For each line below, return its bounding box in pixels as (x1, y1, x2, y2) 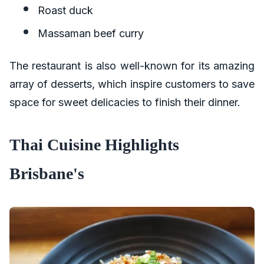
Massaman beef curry (38, 27, 144, 40)
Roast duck (38, 4, 93, 17)
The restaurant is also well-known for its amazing (9, 60, 255, 72)
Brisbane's (9, 164, 84, 183)
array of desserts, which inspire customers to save (9, 78, 255, 91)
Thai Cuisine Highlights (9, 136, 179, 154)
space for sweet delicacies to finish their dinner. (9, 96, 240, 109)
